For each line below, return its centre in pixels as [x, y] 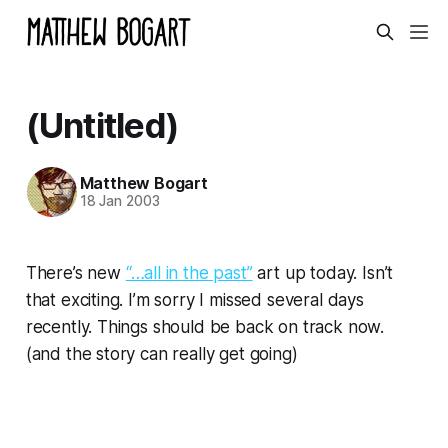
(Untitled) [102, 124]
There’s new [75, 272]
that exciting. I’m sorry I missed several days [194, 299]
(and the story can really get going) [161, 353]
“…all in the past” [189, 272]
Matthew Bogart [143, 183]
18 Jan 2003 [119, 201]
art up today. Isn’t [323, 272]
